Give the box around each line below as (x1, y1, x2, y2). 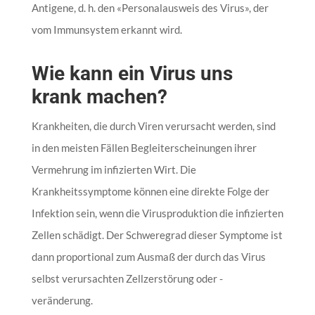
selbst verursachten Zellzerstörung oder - (31, 271, 223, 285)
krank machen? (31, 84, 167, 108)
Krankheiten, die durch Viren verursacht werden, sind (31, 119, 276, 132)
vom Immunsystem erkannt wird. (31, 22, 182, 36)
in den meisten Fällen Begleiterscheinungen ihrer (31, 141, 257, 154)
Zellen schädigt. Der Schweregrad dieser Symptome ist (31, 228, 283, 241)
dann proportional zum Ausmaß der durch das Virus (31, 250, 266, 263)
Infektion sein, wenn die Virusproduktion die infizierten (31, 206, 283, 219)
